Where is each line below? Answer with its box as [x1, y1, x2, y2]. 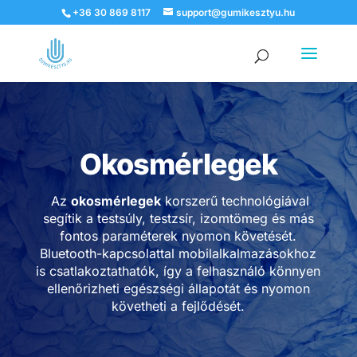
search [6, 43, 49, 59]
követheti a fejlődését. [112, 298, 245, 314]
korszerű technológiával [161, 193, 310, 209]
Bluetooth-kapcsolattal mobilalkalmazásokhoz [40, 245, 317, 261]
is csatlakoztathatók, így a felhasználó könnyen [36, 263, 321, 279]
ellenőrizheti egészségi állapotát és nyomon [46, 280, 310, 296]
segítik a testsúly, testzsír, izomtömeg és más [42, 210, 314, 226]
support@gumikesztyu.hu [176, 6, 296, 18]
